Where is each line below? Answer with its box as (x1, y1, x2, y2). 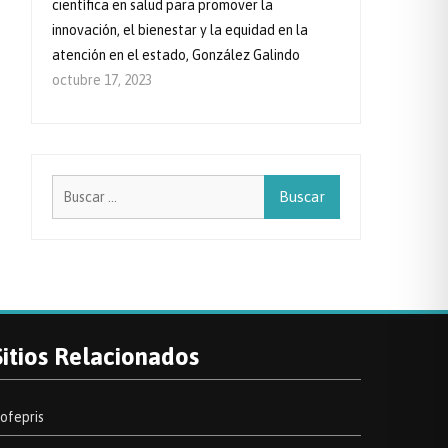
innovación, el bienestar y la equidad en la (52, 22, 308, 38)
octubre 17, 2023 (52, 72, 152, 88)
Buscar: (339, 178, 384, 194)
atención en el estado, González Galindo (52, 47, 300, 63)
